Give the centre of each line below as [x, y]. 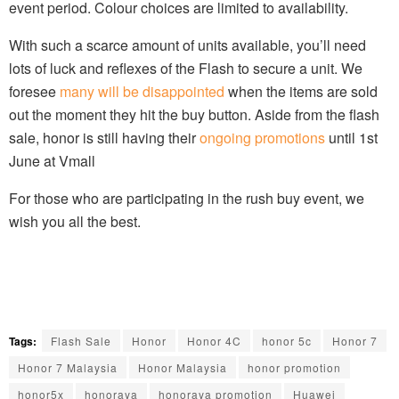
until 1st [351, 137]
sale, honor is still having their [104, 137]
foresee [34, 91]
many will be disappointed [142, 91]
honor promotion [294, 367]
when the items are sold [301, 91]
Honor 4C [214, 340]
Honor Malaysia [183, 367]
